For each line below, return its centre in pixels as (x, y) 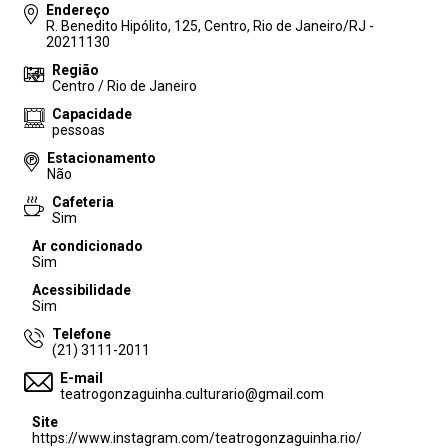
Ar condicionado (87, 246)
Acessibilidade (81, 290)
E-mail (81, 378)
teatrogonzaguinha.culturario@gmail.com (192, 394)
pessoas (78, 130)
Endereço (78, 10)
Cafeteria (83, 202)
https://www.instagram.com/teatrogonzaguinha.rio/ (197, 438)
